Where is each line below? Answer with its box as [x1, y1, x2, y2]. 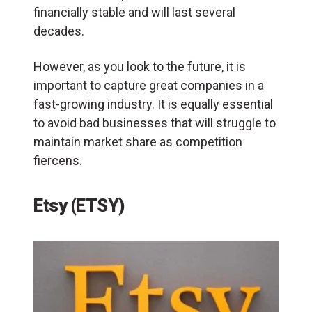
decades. [33, 23, 84, 38]
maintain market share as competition [33, 134, 242, 149]
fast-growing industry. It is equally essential [33, 96, 273, 111]
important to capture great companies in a [33, 77, 264, 93]
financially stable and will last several [33, 4, 235, 19]
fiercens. [33, 153, 85, 168]
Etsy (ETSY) [33, 194, 125, 216]
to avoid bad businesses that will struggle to [33, 115, 276, 130]
